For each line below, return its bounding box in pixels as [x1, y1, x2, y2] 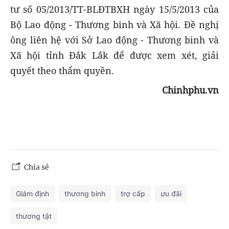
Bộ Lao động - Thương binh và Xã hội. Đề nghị [10, 18, 219, 31]
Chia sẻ [24, 162, 49, 172]
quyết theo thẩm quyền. [10, 64, 114, 77]
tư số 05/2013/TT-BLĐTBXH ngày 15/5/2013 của [10, 3, 219, 16]
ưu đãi [161, 189, 181, 198]
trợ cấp [121, 189, 145, 198]
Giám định [16, 189, 49, 198]
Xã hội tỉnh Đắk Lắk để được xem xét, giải [10, 49, 219, 62]
